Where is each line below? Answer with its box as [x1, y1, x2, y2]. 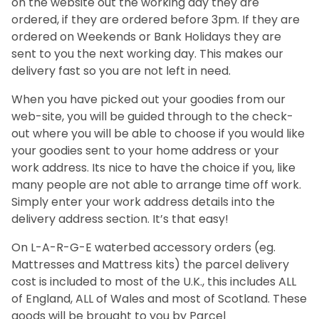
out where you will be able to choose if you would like [11, 125, 305, 142]
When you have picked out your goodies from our [11, 90, 286, 108]
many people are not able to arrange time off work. [11, 176, 301, 193]
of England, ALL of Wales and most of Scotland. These [11, 290, 307, 307]
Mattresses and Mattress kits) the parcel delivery [11, 256, 289, 273]
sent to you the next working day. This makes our [11, 45, 283, 62]
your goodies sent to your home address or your [11, 142, 279, 159]
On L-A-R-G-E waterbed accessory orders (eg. [11, 239, 276, 256]
